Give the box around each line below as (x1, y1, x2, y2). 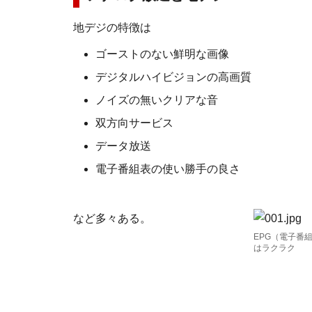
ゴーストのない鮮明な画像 (95, 48, 229, 60)
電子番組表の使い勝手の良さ (95, 163, 240, 175)
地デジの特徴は (73, 22, 151, 33)
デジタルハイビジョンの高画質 (95, 71, 251, 83)
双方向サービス (95, 117, 173, 129)
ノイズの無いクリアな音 (95, 94, 218, 106)
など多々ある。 (73, 212, 151, 224)
